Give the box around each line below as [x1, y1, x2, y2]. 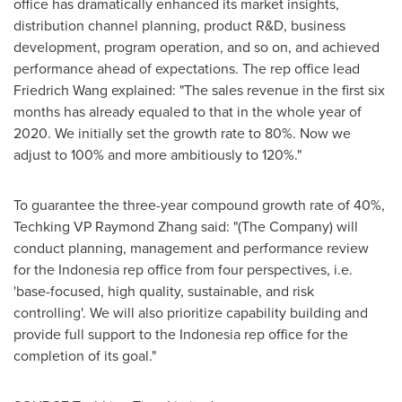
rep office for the [240, 324, 348, 345]
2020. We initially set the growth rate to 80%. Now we [13, 123, 351, 144]
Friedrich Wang [13, 80, 108, 100]
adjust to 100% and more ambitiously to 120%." [13, 144, 301, 165]
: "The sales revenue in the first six [172, 80, 385, 100]
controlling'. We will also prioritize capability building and [13, 302, 368, 323]
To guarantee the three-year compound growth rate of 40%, [13, 195, 385, 215]
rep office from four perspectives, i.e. [119, 259, 353, 280]
